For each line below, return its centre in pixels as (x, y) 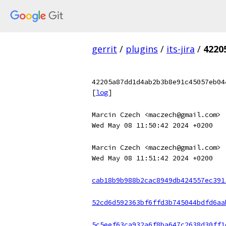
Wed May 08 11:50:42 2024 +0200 (152, 125)
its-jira (181, 49)
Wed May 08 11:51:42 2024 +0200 (152, 158)
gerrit (104, 49)
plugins (142, 49)
